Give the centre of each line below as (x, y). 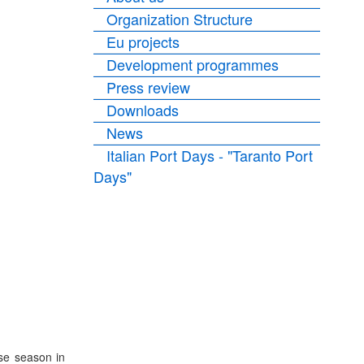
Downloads (143, 110)
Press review (149, 87)
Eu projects (143, 41)
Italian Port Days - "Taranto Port (210, 155)
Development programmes (193, 64)
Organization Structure (180, 19)
